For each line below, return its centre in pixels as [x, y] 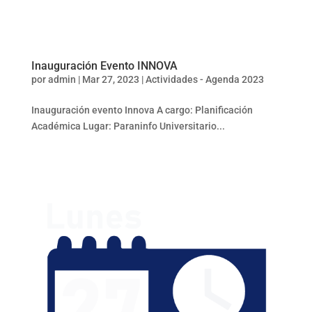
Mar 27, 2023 [110, 79]
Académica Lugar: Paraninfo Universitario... [128, 126]
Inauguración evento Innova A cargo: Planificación [142, 110]
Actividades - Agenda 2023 [204, 79]
